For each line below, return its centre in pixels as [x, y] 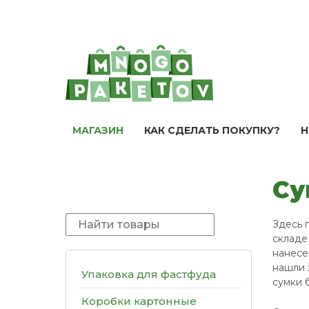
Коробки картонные [139, 301]
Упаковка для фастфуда [149, 274]
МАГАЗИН [98, 130]
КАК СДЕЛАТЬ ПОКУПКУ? [212, 130]
